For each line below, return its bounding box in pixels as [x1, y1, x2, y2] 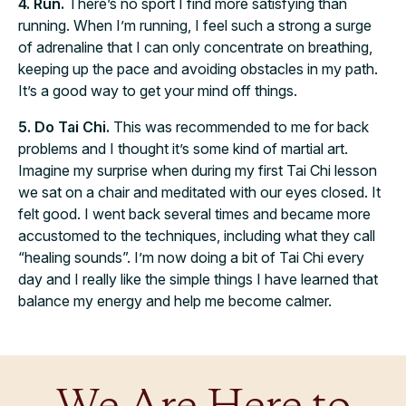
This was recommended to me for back [110, 118, 369, 136]
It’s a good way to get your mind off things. [18, 82, 297, 100]
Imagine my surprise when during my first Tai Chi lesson [18, 161, 377, 179]
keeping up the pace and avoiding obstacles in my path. [18, 60, 378, 78]
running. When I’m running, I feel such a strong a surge [18, 16, 372, 34]
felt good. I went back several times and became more [18, 205, 371, 223]
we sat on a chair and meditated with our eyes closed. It [18, 183, 381, 201]
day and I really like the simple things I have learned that [18, 270, 378, 288]
